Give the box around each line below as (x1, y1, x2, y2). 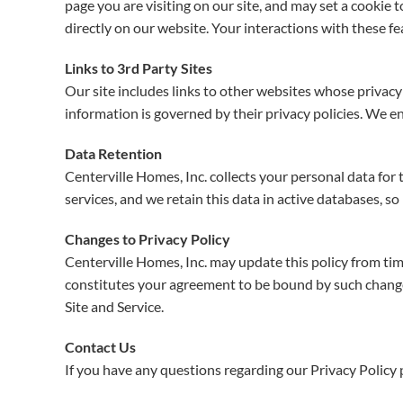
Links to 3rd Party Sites (65, 59, 212, 76)
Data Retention (65, 145, 162, 162)
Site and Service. (65, 298, 164, 315)
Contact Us (65, 338, 136, 355)
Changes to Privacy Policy (65, 230, 230, 247)
